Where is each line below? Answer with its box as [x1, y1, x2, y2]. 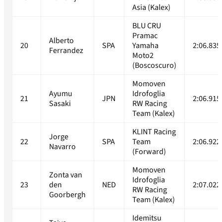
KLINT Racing [132, 126, 176, 138]
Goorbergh [49, 189, 86, 201]
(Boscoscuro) [132, 60, 176, 71]
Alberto [49, 35, 74, 47]
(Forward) [132, 146, 166, 158]
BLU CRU [132, 20, 161, 32]
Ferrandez [49, 45, 83, 56]
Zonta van [49, 169, 82, 181]
